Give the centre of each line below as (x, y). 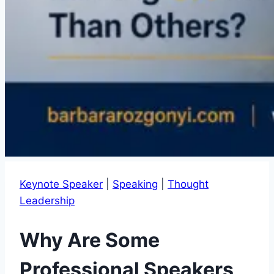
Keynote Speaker (61, 184)
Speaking (135, 184)
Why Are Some (90, 240)
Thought (188, 184)
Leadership (47, 201)
